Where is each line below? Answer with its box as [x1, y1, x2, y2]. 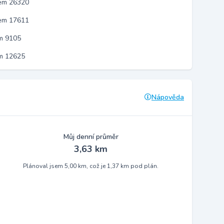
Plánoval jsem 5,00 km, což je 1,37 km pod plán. [23, 162, 159, 170]
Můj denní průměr [63, 132, 118, 141]
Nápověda [151, 92, 184, 102]
